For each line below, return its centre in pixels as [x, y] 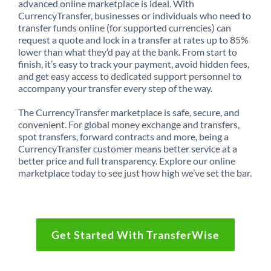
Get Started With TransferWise [135, 234]
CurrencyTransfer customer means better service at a [128, 148]
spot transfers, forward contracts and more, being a [123, 136]
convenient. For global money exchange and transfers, [129, 124]
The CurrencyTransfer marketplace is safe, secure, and [129, 112]
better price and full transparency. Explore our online [127, 160]
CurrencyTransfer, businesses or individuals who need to [135, 15]
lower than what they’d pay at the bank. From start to [128, 51]
